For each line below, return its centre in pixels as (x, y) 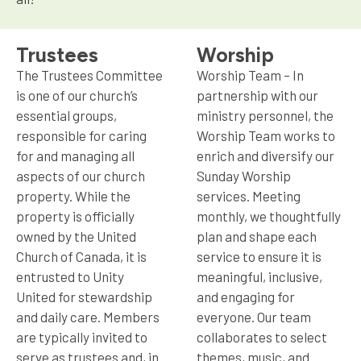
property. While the (73, 195)
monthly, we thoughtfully (269, 216)
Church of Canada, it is (81, 256)
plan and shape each (257, 236)
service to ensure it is (259, 256)
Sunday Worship (244, 175)
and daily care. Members (88, 316)
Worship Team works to (266, 135)
